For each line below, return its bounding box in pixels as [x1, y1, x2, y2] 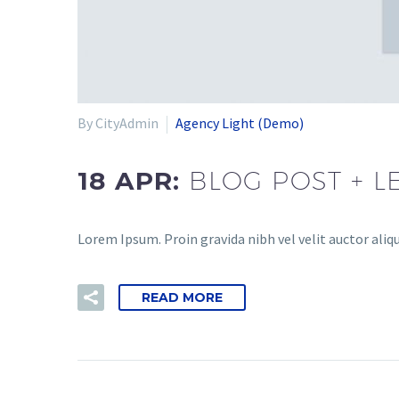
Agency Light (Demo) [175, 113, 304, 132]
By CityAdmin [77, 113, 159, 132]
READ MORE [142, 289, 223, 305]
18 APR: [77, 166, 190, 197]
